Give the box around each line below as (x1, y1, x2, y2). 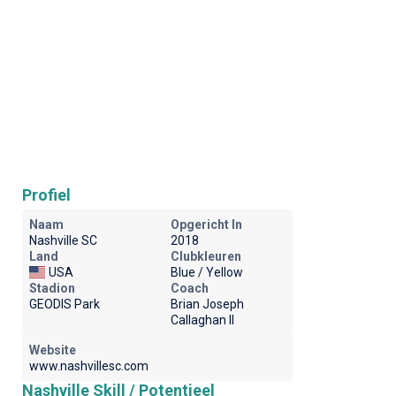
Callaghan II (170, 313, 234, 327)
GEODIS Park (28, 297, 100, 311)
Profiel (21, 186, 71, 204)
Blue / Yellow (170, 265, 243, 279)
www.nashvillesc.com (28, 359, 148, 373)
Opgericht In (170, 217, 242, 232)
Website (28, 343, 76, 357)
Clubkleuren (170, 249, 241, 263)
